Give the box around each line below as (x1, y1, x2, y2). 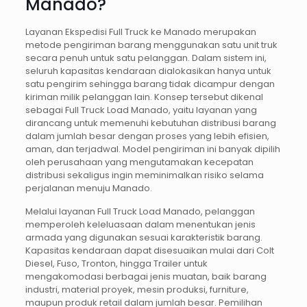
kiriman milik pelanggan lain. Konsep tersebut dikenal (25, 90, 263, 103)
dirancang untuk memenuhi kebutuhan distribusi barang (25, 116, 276, 130)
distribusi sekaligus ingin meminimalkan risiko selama (25, 168, 264, 182)
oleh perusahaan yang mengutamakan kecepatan (25, 155, 254, 169)
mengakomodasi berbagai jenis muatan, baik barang (25, 269, 267, 283)
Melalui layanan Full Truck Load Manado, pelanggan (25, 204, 255, 218)
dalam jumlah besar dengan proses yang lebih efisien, (25, 129, 269, 143)
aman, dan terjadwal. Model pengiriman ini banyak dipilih (25, 142, 280, 156)
